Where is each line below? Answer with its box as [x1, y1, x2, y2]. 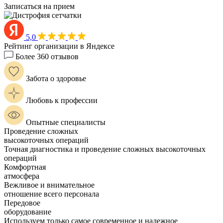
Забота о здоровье [26, 74, 86, 83]
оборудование [4, 207, 51, 216]
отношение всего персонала [4, 189, 99, 198]
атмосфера [4, 171, 39, 180]
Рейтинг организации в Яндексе [4, 41, 114, 50]
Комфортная [4, 162, 46, 171]
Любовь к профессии [26, 96, 98, 105]
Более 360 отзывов [15, 52, 79, 61]
